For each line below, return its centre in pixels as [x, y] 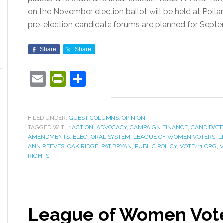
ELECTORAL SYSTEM [102, 137]
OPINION [134, 118]
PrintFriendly [111, 78]
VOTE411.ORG [198, 146]
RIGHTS [39, 156]
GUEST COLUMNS [94, 118]
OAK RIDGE [83, 146]
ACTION [82, 127]
